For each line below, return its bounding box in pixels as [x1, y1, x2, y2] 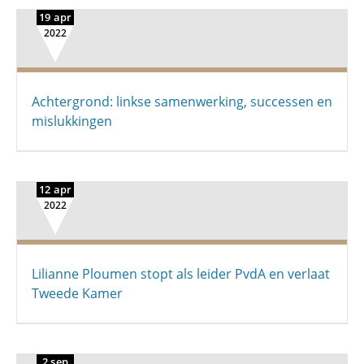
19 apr [38, 10, 72, 24]
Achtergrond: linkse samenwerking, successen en [32, 93, 332, 110]
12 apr [38, 182, 72, 197]
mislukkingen [32, 112, 112, 130]
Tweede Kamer [32, 284, 123, 302]
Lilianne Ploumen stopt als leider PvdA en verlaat [32, 265, 330, 283]
